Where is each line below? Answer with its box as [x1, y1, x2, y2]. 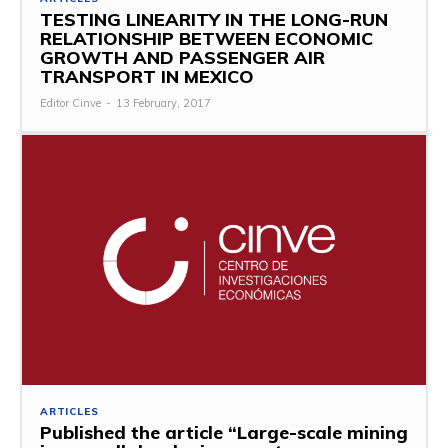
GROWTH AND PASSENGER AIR [40, 45, 325, 69]
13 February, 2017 [116, 95, 211, 110]
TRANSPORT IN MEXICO [40, 64, 254, 88]
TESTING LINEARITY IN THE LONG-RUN [40, 7, 388, 31]
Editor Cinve [40, 95, 101, 110]
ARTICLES [40, 405, 99, 419]
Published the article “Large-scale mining [40, 421, 408, 445]
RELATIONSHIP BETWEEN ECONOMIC [40, 26, 373, 50]
